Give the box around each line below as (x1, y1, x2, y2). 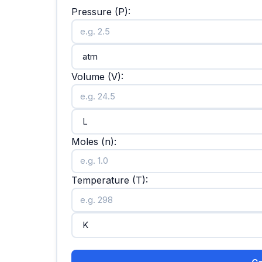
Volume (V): (71, 71, 123, 83)
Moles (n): (71, 135, 116, 147)
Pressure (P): (71, 6, 130, 18)
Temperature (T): (71, 174, 148, 187)
